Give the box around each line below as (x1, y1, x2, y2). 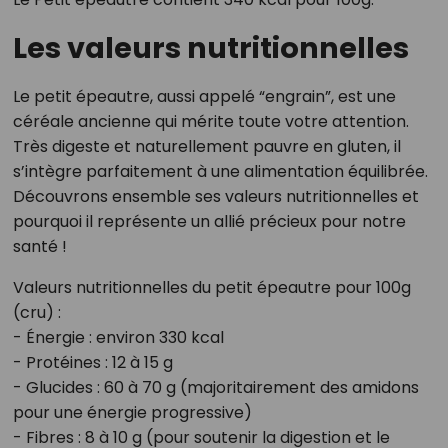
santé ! (12, 235, 67, 259)
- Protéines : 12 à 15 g (12, 351, 173, 375)
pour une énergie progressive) (12, 401, 252, 425)
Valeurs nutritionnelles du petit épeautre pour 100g (12, 276, 411, 300)
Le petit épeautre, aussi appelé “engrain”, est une (12, 85, 396, 109)
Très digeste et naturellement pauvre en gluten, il (12, 135, 401, 159)
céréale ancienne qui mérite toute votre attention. (12, 110, 409, 134)
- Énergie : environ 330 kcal (12, 326, 224, 350)
